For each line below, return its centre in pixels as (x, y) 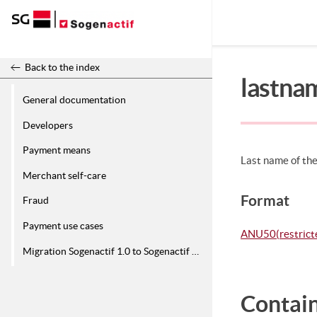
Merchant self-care (64, 175)
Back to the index (62, 68)
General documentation (74, 99)
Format (265, 201)
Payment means (57, 150)
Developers (48, 125)
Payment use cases (63, 226)
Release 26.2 (38, 42)
